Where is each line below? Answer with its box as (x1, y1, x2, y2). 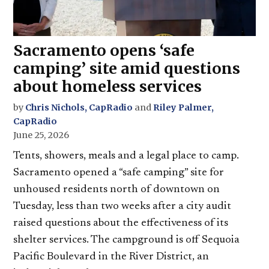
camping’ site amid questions (13, 59, 241, 79)
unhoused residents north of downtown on (13, 184, 220, 196)
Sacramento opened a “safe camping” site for (13, 168, 225, 179)
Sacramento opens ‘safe (13, 41, 195, 61)
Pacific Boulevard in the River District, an (13, 252, 210, 263)
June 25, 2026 (13, 130, 70, 141)
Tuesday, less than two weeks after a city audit (13, 201, 232, 213)
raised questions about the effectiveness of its (13, 218, 229, 229)
